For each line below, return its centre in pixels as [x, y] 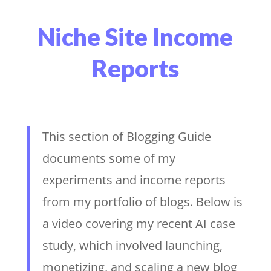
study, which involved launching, [132, 246]
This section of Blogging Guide [126, 137]
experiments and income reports [134, 180]
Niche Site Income [135, 37]
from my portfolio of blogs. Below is [142, 202]
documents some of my [109, 158]
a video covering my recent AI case [139, 224]
